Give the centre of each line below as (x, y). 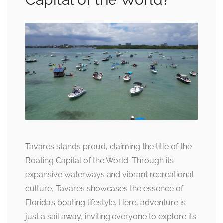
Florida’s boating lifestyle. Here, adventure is (106, 202)
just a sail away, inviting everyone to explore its (111, 216)
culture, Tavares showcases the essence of (104, 188)
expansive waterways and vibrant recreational (110, 174)
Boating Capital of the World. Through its (100, 160)
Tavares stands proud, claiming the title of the (109, 146)
